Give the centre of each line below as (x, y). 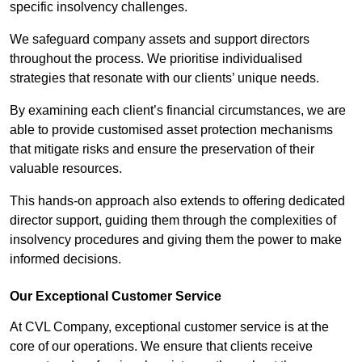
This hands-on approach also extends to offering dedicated (177, 201)
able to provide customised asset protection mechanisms (171, 130)
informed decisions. (65, 259)
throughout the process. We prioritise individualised (156, 59)
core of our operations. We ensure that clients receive (161, 347)
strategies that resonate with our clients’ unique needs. (164, 78)
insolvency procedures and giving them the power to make (176, 240)
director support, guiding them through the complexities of (173, 221)
